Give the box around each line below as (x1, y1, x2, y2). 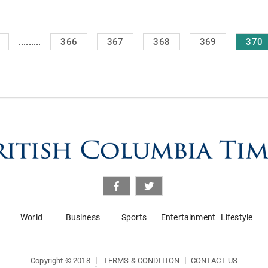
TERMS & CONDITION (103, 255, 179, 265)
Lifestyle (220, 212, 253, 222)
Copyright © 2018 (31, 255, 90, 265)
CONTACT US (190, 255, 237, 265)
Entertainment (160, 212, 216, 222)
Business (65, 212, 100, 222)
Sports (121, 212, 147, 222)
